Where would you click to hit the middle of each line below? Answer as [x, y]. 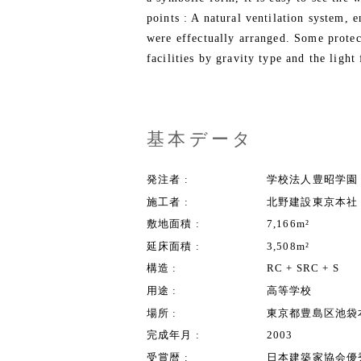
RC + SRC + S [303, 268]
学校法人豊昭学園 [313, 180]
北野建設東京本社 [313, 201]
